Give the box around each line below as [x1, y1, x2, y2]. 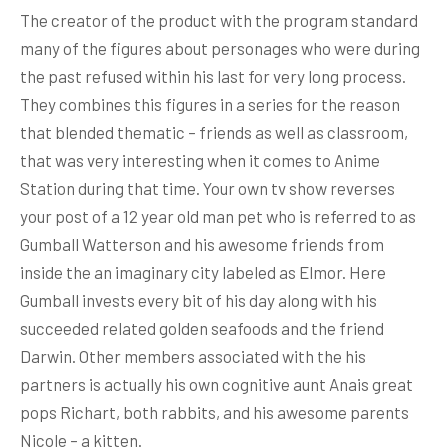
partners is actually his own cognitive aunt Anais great [20, 373, 413, 394]
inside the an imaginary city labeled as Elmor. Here [20, 261, 386, 282]
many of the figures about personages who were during [20, 37, 420, 58]
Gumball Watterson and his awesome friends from [20, 233, 384, 254]
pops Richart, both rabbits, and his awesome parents [20, 401, 409, 422]
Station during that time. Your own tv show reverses [20, 177, 395, 198]
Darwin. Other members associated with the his [20, 345, 366, 366]
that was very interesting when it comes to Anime [20, 149, 380, 170]
